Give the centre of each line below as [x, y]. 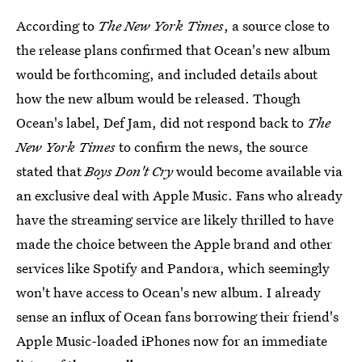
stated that [51, 171]
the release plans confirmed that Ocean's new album [173, 50]
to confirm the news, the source [212, 147]
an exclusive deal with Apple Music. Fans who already [179, 195]
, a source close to [277, 25]
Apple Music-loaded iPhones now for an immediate [172, 341]
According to [57, 25]
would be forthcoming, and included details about [167, 74]
